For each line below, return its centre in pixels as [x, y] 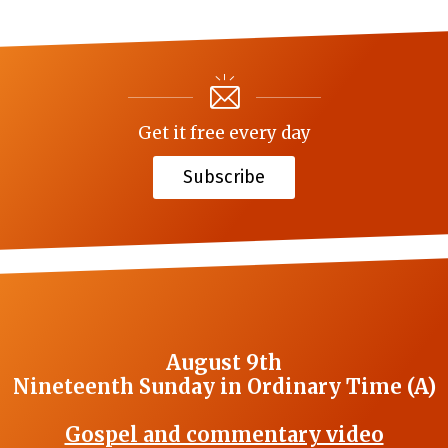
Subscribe [224, 177]
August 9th [224, 363]
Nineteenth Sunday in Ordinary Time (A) [224, 387]
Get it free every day [224, 133]
